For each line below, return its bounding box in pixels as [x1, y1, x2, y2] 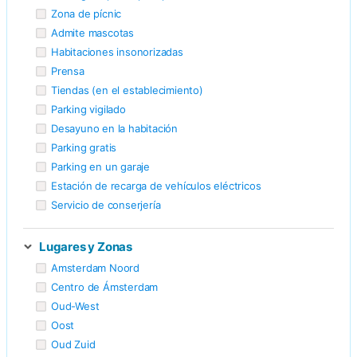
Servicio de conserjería [51, 198, 161, 211]
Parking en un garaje [51, 159, 150, 173]
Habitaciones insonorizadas [51, 45, 183, 58]
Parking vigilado [51, 102, 126, 116]
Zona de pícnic [51, 6, 122, 20]
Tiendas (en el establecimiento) [51, 83, 203, 96]
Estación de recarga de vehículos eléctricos [51, 178, 261, 192]
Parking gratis [51, 140, 117, 154]
